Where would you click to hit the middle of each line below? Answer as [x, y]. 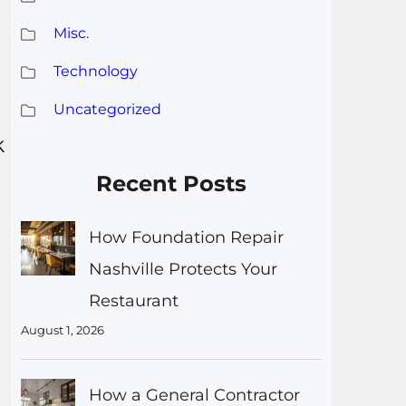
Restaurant [133, 300]
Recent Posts [172, 183]
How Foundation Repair [186, 237]
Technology [95, 71]
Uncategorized [107, 109]
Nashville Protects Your [183, 269]
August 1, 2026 [62, 329]
